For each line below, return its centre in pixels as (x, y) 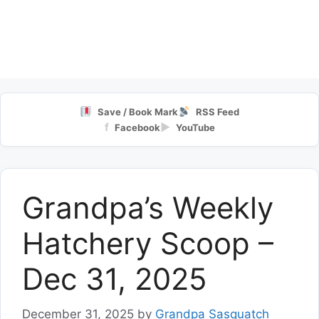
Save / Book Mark (138, 111)
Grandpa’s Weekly (148, 208)
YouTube (195, 127)
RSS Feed (218, 111)
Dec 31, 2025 (115, 279)
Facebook (137, 127)
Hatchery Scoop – (148, 243)
